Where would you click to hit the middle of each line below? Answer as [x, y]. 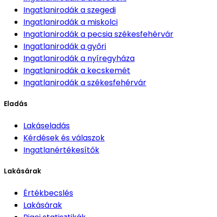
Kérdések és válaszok [64, 138]
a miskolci [99, 22]
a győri [93, 46]
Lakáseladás [46, 126]
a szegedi [98, 10]
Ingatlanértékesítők [61, 150]
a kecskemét [105, 70]
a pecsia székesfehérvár [127, 34]
